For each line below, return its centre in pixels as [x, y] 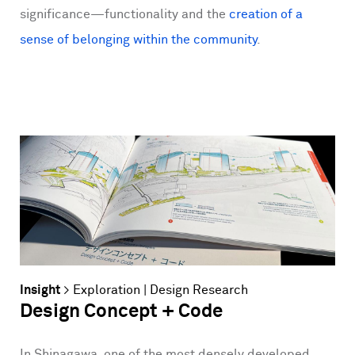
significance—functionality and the [123, 14]
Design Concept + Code [121, 311]
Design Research [199, 290]
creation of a [264, 14]
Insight [40, 290]
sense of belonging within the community [138, 40]
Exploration [107, 290]
